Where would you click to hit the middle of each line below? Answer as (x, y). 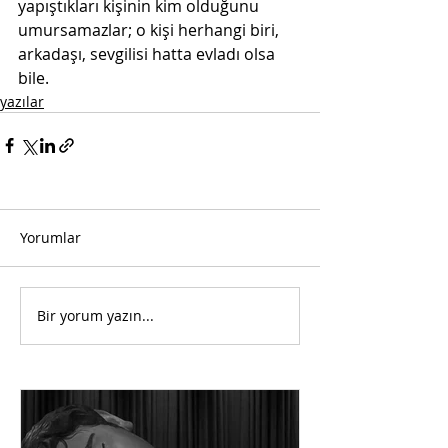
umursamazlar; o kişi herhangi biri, (150, 29)
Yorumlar (50, 237)
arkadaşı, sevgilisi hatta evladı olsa (148, 53)
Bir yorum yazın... (95, 316)
